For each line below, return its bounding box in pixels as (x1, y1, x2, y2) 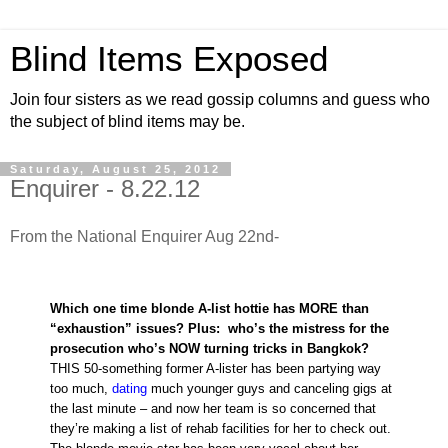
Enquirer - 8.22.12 (10, 175, 200, 202)
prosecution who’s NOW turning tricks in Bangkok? (50, 341, 369, 357)
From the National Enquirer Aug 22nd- (10, 227, 279, 245)
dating (112, 381, 147, 397)
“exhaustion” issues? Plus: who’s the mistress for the (50, 321, 389, 337)
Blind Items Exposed (10, 40, 328, 78)
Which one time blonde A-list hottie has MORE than (50, 301, 369, 317)
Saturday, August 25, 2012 (10, 163, 221, 175)
